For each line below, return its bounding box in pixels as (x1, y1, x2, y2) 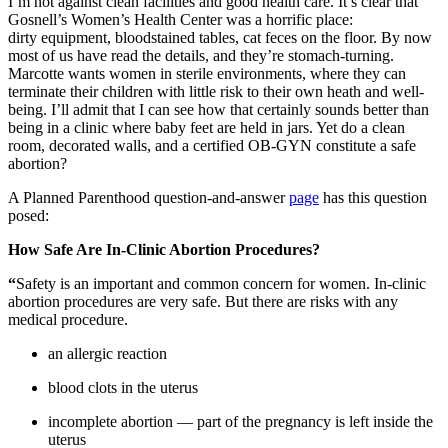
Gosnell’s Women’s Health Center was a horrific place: (8, 10, 353, 28)
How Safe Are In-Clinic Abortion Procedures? (8, 240, 320, 258)
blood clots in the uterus (48, 378, 198, 396)
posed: (8, 206, 49, 224)
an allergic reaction (48, 344, 167, 362)
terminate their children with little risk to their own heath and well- (8, 82, 424, 100)
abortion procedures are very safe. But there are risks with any (8, 292, 398, 310)
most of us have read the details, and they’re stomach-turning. (8, 46, 394, 64)
